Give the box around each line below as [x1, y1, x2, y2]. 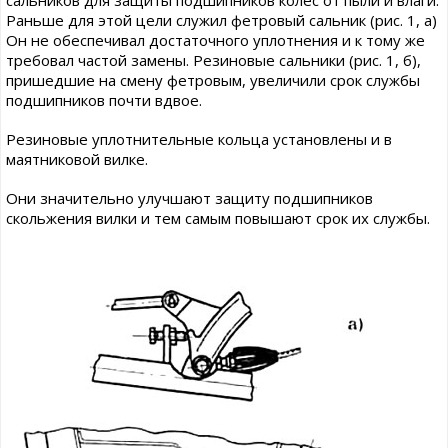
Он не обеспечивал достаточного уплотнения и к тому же [6, 30, 425, 50]
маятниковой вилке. [6, 149, 148, 169]
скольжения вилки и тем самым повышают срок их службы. [6, 208, 430, 228]
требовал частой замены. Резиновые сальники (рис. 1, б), [6, 50, 421, 70]
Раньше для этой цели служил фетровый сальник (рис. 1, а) [6, 10, 437, 30]
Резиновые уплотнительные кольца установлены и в [6, 129, 392, 149]
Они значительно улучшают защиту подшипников [6, 188, 373, 208]
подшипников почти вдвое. [6, 90, 202, 110]
